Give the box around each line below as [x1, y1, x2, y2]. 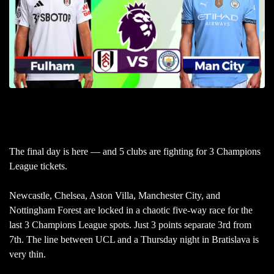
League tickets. [9, 160, 70, 171]
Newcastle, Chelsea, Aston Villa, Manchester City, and [9, 190, 220, 201]
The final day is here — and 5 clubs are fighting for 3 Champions [9, 146, 261, 157]
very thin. [9, 248, 48, 259]
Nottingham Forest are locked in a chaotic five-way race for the [9, 204, 253, 215]
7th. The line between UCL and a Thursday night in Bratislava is [9, 234, 259, 245]
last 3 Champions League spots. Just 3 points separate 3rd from [9, 219, 251, 230]
